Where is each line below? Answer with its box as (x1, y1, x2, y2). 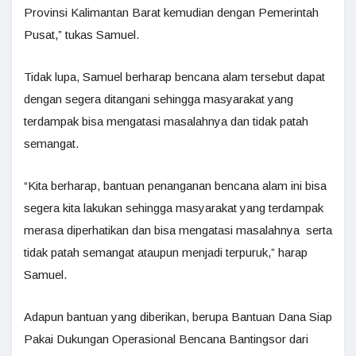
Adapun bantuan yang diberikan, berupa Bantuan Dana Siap (24, 309, 332, 323)
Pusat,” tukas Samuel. (24, 27, 139, 41)
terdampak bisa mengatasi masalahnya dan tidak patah (24, 114, 308, 128)
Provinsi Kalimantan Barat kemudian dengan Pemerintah (24, 5, 319, 19)
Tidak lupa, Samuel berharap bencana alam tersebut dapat (24, 69, 325, 83)
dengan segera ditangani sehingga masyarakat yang (24, 91, 293, 106)
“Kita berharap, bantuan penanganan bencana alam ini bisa (24, 178, 327, 192)
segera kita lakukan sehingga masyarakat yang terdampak (24, 200, 323, 215)
